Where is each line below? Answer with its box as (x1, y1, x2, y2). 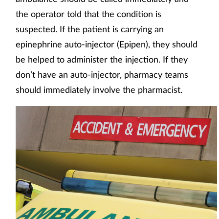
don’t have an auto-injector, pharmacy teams (16, 69, 188, 80)
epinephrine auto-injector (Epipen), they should (16, 39, 197, 50)
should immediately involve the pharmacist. (16, 84, 182, 95)
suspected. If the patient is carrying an (16, 23, 164, 35)
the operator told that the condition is (16, 8, 161, 20)
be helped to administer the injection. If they (16, 54, 188, 65)
